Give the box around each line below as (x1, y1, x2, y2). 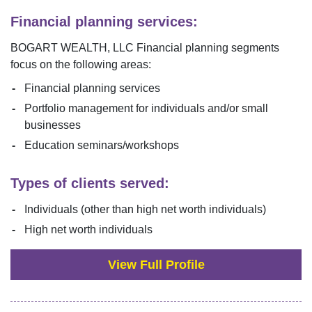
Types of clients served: (10, 175, 169, 192)
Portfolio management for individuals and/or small (24, 102, 268, 115)
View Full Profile (107, 257, 205, 272)
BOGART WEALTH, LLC (10, 42, 134, 54)
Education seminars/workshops (24, 139, 179, 152)
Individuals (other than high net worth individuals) (24, 203, 266, 216)
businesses (24, 119, 81, 132)
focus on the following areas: (10, 58, 151, 71)
